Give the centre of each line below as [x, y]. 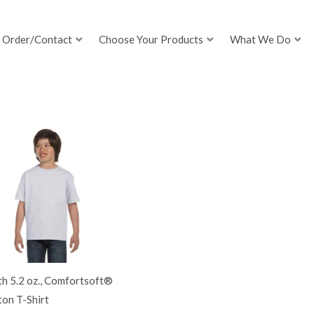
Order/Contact [37, 40]
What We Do [261, 40]
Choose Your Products [151, 40]
